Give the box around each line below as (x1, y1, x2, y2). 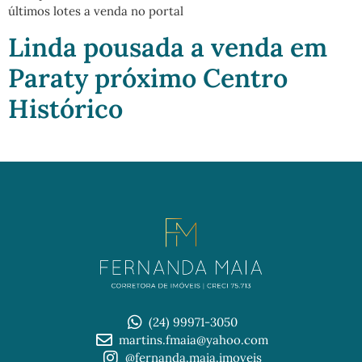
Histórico (8, 91, 123, 125)
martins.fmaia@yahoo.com (118, 331, 268, 347)
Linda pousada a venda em (8, 30, 327, 64)
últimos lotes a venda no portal (8, 3, 183, 19)
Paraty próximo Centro (8, 61, 288, 95)
